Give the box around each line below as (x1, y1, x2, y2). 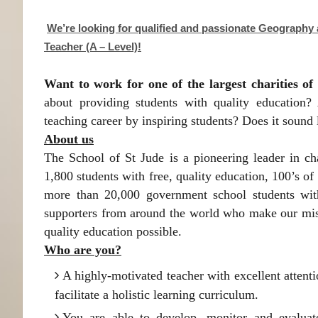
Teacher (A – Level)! (44, 40, 141, 53)
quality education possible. (44, 224, 182, 238)
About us (44, 132, 94, 146)
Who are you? (44, 243, 121, 257)
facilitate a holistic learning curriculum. (55, 287, 258, 302)
